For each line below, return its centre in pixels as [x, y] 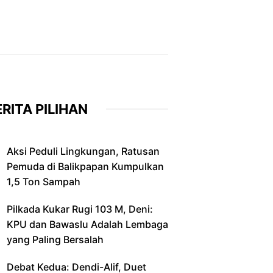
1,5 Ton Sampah [44, 181]
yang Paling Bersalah [55, 239]
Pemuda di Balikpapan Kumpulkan [85, 166]
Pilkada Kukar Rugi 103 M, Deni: [80, 209]
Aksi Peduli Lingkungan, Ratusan [83, 151]
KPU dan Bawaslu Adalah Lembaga [87, 224]
